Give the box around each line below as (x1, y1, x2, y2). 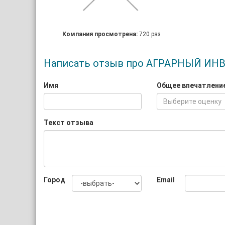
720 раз (139, 31, 161, 38)
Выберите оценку (163, 97, 221, 105)
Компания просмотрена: (62, 31, 139, 38)
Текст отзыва (44, 119, 93, 127)
